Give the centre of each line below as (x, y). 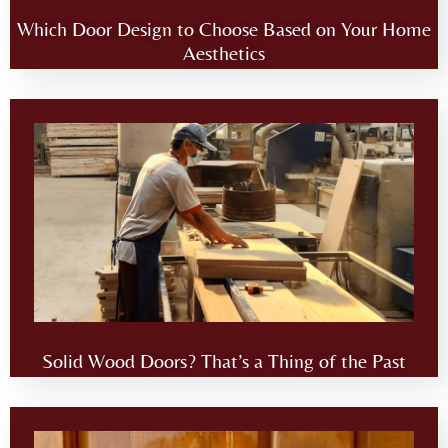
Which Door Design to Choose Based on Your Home (224, 29)
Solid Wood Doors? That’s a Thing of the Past (224, 360)
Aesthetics (224, 53)
